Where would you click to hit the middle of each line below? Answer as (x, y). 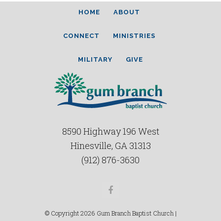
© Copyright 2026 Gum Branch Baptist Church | (110, 213)
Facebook (130, 194)
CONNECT (81, 36)
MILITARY (95, 59)
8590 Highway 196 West (110, 131)
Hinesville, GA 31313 (110, 146)
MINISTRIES (134, 36)
